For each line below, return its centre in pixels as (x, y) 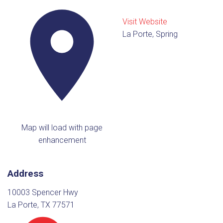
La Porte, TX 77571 (41, 205)
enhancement (62, 140)
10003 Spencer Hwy (43, 193)
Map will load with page (62, 127)
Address (25, 173)
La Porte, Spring (150, 34)
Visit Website (145, 22)
